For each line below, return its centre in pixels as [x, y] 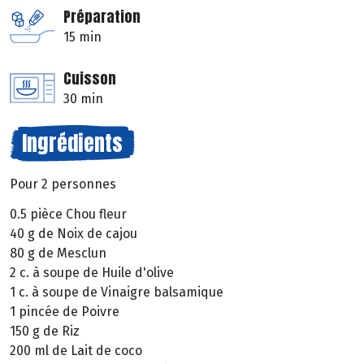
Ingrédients [72, 143]
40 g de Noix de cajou [74, 233]
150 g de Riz [45, 331]
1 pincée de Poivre [65, 311]
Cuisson [90, 79]
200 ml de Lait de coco [76, 350]
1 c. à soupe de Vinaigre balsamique [117, 292]
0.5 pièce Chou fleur [68, 214]
